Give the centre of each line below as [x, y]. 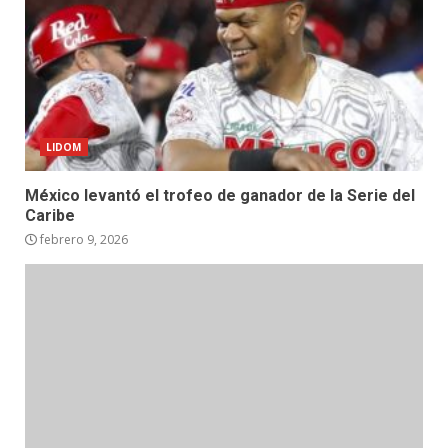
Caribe [50, 216]
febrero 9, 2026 [82, 240]
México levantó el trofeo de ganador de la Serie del [220, 196]
